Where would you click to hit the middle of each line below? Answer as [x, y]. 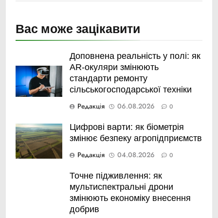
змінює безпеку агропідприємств [136, 138]
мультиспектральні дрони [121, 187]
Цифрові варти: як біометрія [127, 127]
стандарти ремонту [109, 79]
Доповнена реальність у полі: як [135, 56]
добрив [84, 209]
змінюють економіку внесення [130, 198]
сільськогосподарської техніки [131, 90]
